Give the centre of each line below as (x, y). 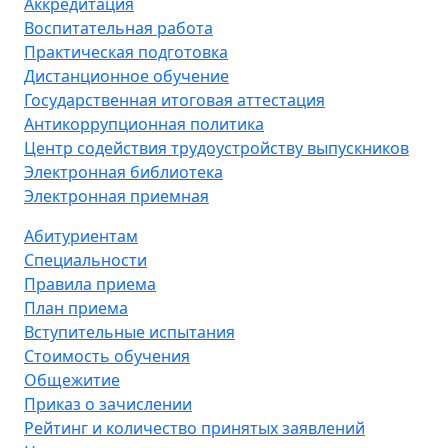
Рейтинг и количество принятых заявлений (194, 428)
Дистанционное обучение (126, 76)
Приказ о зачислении (108, 404)
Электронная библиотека (123, 172)
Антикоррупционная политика (144, 124)
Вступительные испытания (129, 332)
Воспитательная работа (118, 28)
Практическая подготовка (126, 52)
